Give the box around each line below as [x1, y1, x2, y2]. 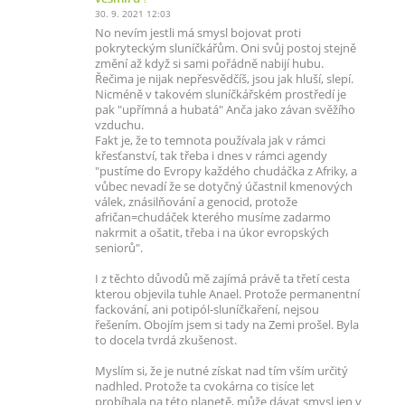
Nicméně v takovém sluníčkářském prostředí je [95, 87, 346, 102]
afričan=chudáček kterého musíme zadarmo [95, 210, 331, 225]
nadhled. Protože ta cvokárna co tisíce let [95, 379, 315, 394]
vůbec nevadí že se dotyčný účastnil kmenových [95, 179, 353, 194]
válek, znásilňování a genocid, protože [95, 194, 297, 210]
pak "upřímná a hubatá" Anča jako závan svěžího [95, 102, 355, 118]
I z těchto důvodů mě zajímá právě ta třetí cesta [95, 271, 350, 287]
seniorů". [95, 240, 143, 256]
